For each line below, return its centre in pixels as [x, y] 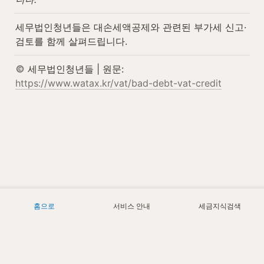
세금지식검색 [220, 206]
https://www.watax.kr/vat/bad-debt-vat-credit [118, 83]
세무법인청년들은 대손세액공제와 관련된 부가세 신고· [131, 27]
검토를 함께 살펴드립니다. [71, 41]
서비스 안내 [132, 206]
